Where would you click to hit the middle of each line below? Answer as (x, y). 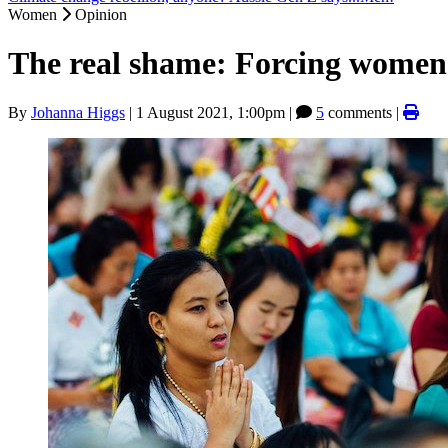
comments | (363, 112)
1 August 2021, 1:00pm (210, 112)
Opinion (101, 14)
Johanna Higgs (78, 112)
